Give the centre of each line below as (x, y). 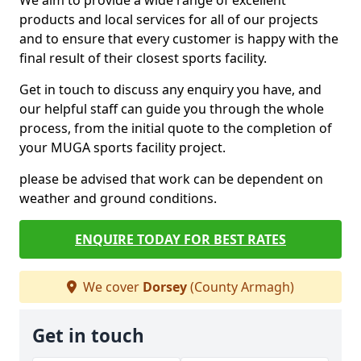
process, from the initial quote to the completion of (176, 128)
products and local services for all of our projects (169, 19)
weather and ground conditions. (118, 198)
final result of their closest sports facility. (143, 58)
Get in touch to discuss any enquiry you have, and (170, 89)
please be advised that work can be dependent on (171, 179)
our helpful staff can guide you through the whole (172, 109)
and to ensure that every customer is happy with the (179, 39)
